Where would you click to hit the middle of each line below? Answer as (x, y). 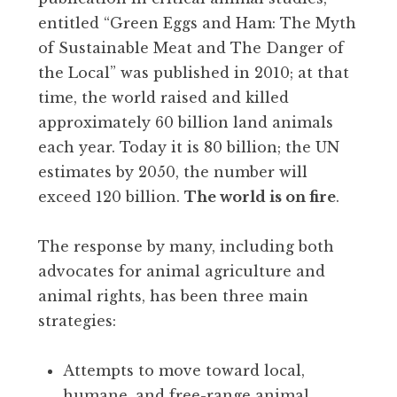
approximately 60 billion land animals (186, 123)
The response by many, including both (186, 247)
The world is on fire (260, 197)
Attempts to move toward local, (184, 371)
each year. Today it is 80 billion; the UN (189, 148)
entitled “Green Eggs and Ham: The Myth (197, 23)
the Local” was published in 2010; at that (194, 73)
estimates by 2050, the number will (173, 172)
